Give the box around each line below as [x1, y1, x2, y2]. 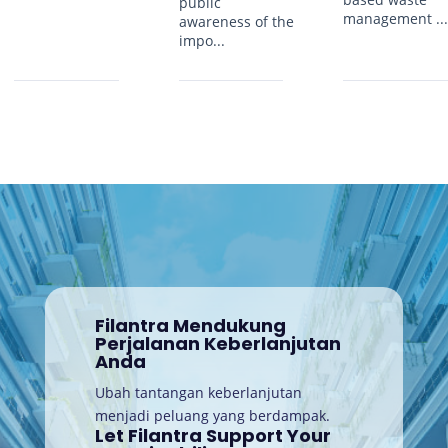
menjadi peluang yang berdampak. [94, 405, 330, 425]
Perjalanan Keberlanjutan [94, 330, 341, 356]
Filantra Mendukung [94, 312, 286, 338]
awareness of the [178, 11, 294, 31]
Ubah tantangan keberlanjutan [94, 382, 302, 402]
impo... [178, 30, 225, 50]
